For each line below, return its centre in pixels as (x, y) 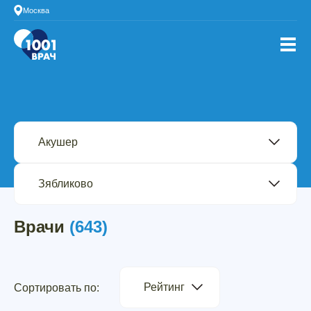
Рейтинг (164, 287)
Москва (36, 10)
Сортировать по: (57, 287)
